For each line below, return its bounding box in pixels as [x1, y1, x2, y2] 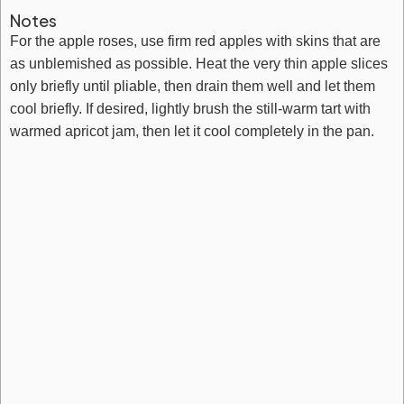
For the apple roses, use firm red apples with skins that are [10, 33, 381, 49]
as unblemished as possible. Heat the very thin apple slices [10, 56, 388, 71]
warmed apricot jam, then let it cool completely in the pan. [10, 124, 374, 139]
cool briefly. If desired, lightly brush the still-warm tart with [10, 101, 371, 116]
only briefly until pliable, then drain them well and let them [10, 78, 375, 94]
